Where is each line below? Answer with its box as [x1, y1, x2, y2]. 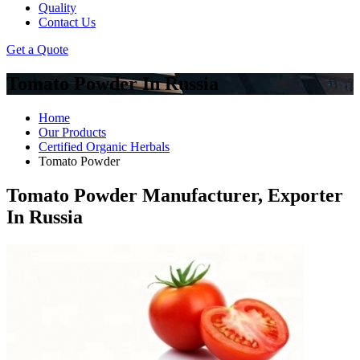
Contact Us [39, 15, 96, 29]
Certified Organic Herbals [39, 139, 170, 153]
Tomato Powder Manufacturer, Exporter [6, 184, 343, 206]
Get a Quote [6, 43, 68, 56]
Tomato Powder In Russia [6, 72, 219, 94]
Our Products [39, 125, 106, 139]
